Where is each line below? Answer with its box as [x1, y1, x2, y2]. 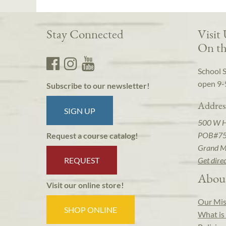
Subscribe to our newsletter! [46, 81, 150, 91]
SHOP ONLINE [64, 205, 118, 215]
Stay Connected [46, 26, 124, 42]
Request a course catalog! [46, 130, 138, 140]
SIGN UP [64, 105, 96, 116]
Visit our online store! [46, 180, 124, 190]
